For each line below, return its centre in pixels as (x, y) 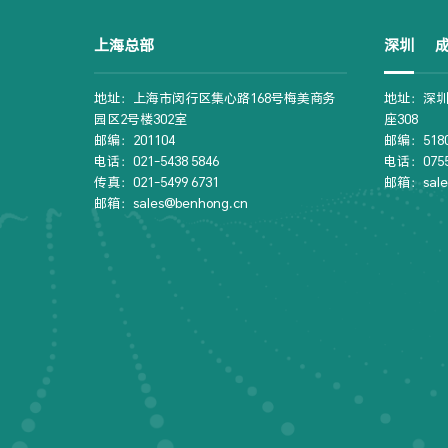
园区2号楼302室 (141, 119)
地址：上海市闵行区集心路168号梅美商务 (215, 98)
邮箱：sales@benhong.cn (171, 203)
